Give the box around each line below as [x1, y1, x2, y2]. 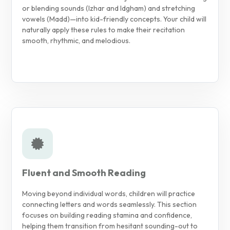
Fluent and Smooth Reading [22, 166, 146, 179]
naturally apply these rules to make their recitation [22, 25, 185, 34]
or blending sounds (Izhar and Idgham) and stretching [22, 3, 195, 13]
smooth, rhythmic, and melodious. [22, 35, 130, 45]
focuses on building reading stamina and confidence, [22, 210, 192, 220]
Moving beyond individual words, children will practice [22, 188, 195, 198]
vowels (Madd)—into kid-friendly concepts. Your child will [22, 14, 206, 24]
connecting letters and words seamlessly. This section [22, 199, 197, 209]
